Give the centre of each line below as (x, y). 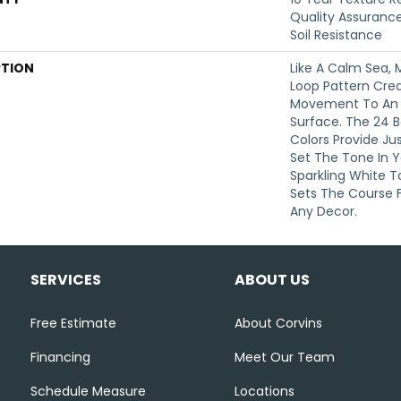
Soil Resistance (336, 35)
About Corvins (278, 323)
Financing (60, 357)
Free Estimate (73, 323)
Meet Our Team (284, 357)
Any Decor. (324, 211)
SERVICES (65, 280)
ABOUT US (272, 280)
